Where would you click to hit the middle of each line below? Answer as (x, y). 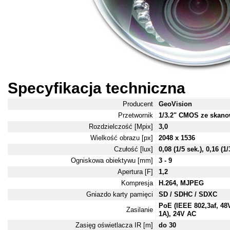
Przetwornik (136, 116)
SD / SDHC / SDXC (188, 195)
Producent (138, 104)
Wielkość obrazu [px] (122, 138)
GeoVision (175, 104)
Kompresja (137, 183)
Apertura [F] (135, 172)
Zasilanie (140, 210)
